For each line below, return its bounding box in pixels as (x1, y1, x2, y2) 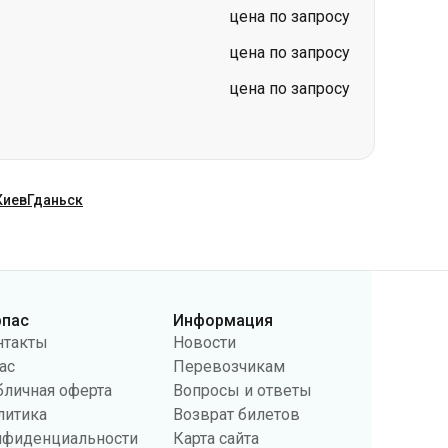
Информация (173, 311, 274, 330)
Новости (173, 333, 237, 352)
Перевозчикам (173, 357, 286, 376)
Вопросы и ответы (173, 381, 313, 400)
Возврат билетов (173, 405, 301, 424)
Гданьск (27, 192, 83, 208)
